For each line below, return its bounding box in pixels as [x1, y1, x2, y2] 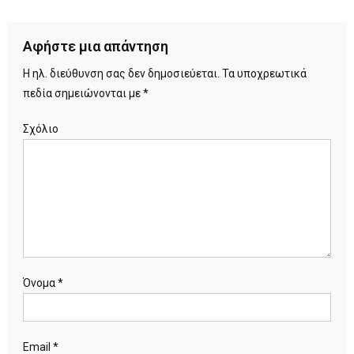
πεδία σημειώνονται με [22, 87, 143, 100]
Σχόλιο [22, 122, 58, 135]
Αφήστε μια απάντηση [22, 38, 168, 55]
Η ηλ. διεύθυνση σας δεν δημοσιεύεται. [22, 67, 220, 80]
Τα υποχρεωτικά [219, 67, 307, 80]
